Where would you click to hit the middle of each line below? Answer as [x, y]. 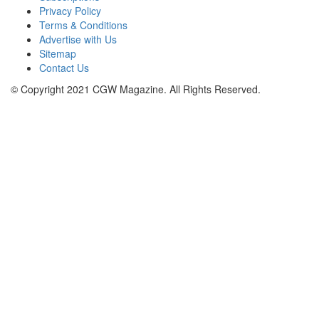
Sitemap [58, 54]
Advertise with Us [78, 40]
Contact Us [64, 68]
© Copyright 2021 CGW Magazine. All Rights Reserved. [136, 89]
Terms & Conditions [83, 25]
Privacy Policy [70, 11]
